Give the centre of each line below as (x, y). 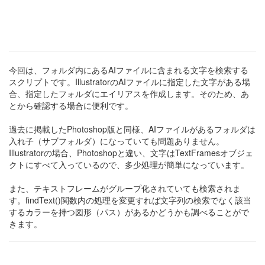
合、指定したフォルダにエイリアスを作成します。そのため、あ (129, 93)
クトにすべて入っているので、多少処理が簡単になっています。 (129, 164)
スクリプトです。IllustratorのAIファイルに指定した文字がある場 (130, 82)
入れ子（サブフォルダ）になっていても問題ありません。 (117, 141)
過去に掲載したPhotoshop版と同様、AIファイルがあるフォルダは (132, 129)
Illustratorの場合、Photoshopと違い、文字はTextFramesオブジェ (131, 153)
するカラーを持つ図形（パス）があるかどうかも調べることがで (129, 212)
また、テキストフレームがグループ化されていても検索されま (125, 188)
